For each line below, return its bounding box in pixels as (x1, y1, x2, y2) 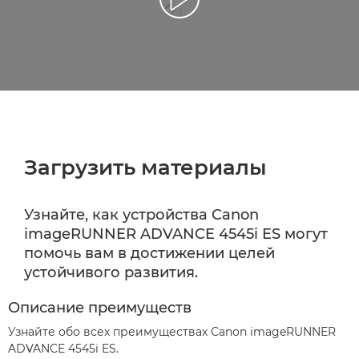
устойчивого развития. (24, 263, 198, 281)
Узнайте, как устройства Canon (24, 205, 259, 224)
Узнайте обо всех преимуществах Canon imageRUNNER (8, 324, 336, 339)
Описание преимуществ (8, 298, 192, 317)
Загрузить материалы (24, 154, 267, 180)
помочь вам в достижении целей (24, 244, 275, 262)
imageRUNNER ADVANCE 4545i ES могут (24, 224, 328, 243)
